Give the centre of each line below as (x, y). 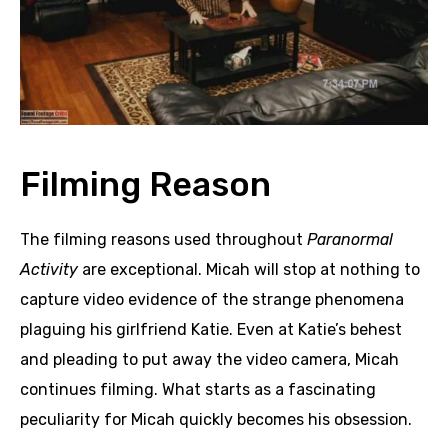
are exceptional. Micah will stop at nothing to (251, 269)
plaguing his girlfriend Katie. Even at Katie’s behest (211, 329)
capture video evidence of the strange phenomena (212, 299)
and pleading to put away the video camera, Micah (209, 359)
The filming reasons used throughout (163, 239)
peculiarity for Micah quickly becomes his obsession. (216, 419)
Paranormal (350, 239)
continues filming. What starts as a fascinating (198, 389)
